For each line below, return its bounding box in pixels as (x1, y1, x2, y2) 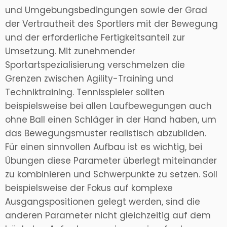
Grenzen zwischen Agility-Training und (5, 72, 173, 85)
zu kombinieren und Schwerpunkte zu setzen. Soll (5, 168, 217, 181)
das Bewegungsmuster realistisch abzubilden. (5, 127, 206, 140)
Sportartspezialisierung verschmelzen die (5, 59, 185, 71)
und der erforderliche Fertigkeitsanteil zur (5, 31, 185, 44)
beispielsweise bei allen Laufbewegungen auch (5, 100, 212, 112)
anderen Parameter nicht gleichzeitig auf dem (5, 209, 211, 222)
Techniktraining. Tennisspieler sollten (5, 86, 165, 99)
